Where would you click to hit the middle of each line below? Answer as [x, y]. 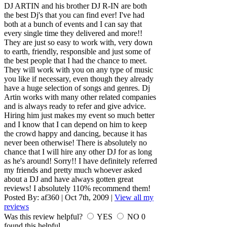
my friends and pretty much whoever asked [73, 170]
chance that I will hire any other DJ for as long [78, 152]
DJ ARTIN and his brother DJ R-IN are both [75, 6]
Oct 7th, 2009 [87, 198]
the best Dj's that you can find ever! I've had [74, 15]
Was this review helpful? [44, 217]
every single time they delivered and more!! [73, 33]
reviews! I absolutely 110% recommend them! [77, 188]
